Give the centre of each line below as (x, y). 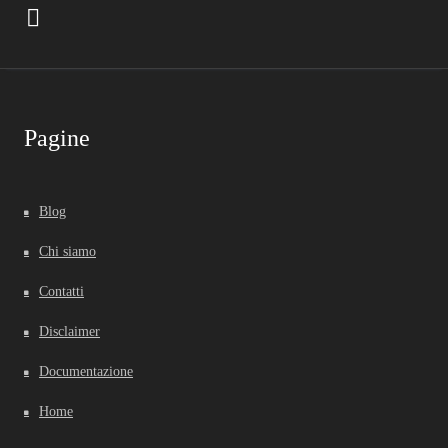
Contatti (61, 291)
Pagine (57, 137)
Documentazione (86, 371)
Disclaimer (69, 331)
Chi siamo (67, 251)
